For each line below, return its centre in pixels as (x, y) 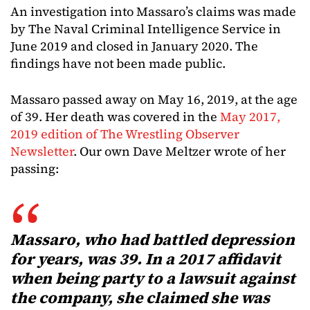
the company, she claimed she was (140, 298)
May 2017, (250, 116)
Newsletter (42, 151)
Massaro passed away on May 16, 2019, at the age (154, 99)
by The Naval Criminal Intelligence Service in (146, 28)
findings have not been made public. (119, 63)
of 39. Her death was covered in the (115, 116)
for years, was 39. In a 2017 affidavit (146, 259)
